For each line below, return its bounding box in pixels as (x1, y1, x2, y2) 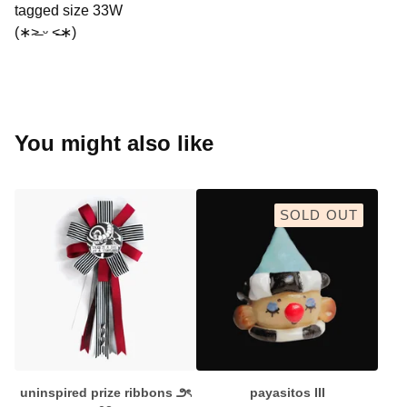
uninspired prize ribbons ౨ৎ (20, 385, 191, 400)
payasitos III (249, 385, 325, 400)
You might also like (15, 131, 213, 155)
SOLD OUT (280, 208, 358, 223)
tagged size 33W (15, 3, 123, 18)
